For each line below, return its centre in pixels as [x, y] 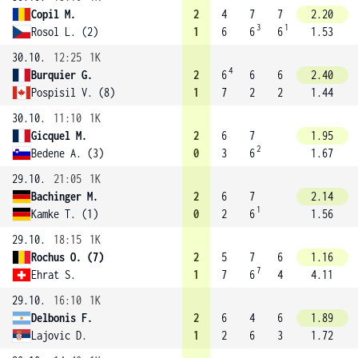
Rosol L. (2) [65, 32]
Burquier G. [62, 75]
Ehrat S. [54, 274]
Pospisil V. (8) [73, 92]
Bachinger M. [65, 196]
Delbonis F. [62, 318]
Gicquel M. [59, 135]
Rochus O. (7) [68, 257]
